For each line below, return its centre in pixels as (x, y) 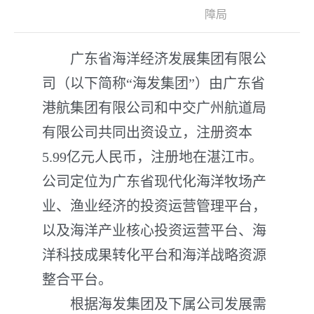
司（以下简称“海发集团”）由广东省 (153, 83)
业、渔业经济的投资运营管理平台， (154, 206)
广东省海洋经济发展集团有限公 (154, 59)
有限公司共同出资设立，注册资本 (147, 132)
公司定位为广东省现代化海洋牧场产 (154, 182)
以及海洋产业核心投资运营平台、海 (154, 231)
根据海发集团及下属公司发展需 (154, 304)
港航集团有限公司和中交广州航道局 (154, 108)
